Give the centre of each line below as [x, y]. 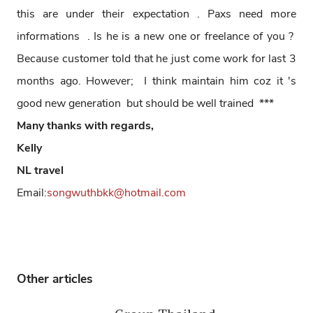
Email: [32, 193]
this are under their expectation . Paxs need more [156, 14]
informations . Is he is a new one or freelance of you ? [156, 37]
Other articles [55, 279]
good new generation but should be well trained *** [145, 104]
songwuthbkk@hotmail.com [116, 193]
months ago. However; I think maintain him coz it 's [156, 81]
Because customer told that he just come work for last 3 [156, 59]
